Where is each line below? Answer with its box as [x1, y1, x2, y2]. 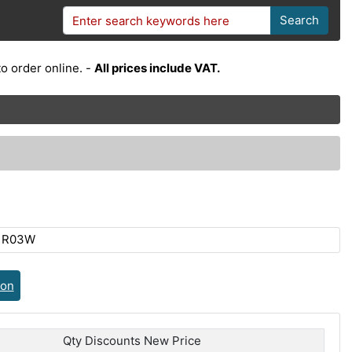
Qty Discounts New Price [62, 332, 201, 348]
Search [279, 13, 319, 27]
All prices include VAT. [94, 60, 220, 75]
